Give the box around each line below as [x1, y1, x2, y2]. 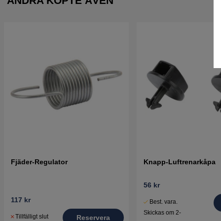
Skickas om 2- [143, 209, 181, 216]
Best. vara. [149, 198, 178, 205]
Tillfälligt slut [15, 213, 48, 220]
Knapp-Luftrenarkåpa [143, 157, 216, 166]
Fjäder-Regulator [11, 157, 68, 166]
